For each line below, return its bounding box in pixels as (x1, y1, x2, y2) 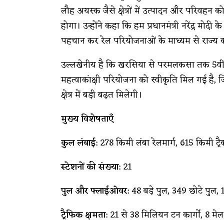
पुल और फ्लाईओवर (61, 183, 127, 199)
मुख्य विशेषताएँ (61, 111, 113, 127)
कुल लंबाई (61, 135, 95, 151)
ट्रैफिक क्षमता (61, 207, 105, 223)
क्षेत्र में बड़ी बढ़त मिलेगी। (61, 87, 142, 103)
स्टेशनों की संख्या (61, 159, 118, 175)
